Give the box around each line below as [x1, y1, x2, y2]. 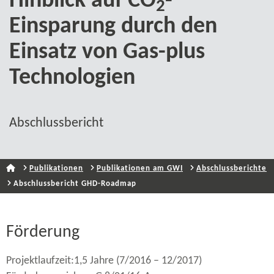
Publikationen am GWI [97, 165, 183, 172]
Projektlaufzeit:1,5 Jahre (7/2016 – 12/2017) [6, 255, 202, 267]
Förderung [6, 224, 80, 241]
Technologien [9, 66, 135, 90]
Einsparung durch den [9, 15, 217, 39]
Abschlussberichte [196, 165, 267, 172]
